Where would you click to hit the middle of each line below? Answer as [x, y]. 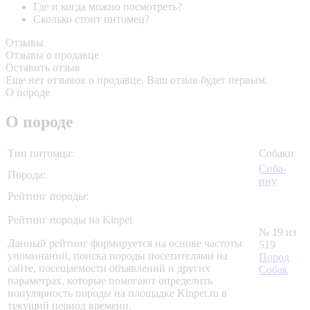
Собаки [276, 154]
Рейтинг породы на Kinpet [70, 220]
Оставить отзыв [43, 68]
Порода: [27, 175]
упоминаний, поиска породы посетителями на [118, 256]
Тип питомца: [40, 154]
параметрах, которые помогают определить [110, 281]
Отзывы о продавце [52, 55]
